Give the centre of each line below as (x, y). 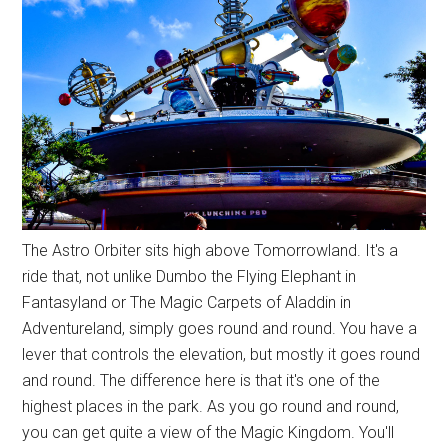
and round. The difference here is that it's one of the (201, 380)
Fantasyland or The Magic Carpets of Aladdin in (187, 302)
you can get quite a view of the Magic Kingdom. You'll (208, 432)
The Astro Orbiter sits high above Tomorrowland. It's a (210, 250)
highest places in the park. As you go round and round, (211, 406)
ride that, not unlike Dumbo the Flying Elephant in (189, 276)
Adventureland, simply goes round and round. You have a (220, 328)
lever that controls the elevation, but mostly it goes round (221, 354)
